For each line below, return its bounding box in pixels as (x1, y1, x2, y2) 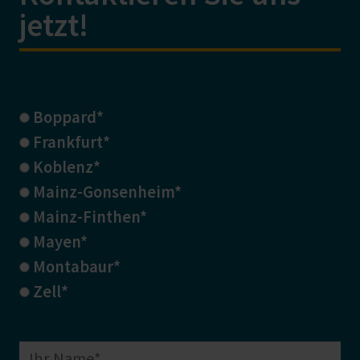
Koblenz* (33, 157, 100, 178)
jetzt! (19, 5, 88, 46)
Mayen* (33, 231, 88, 253)
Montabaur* (33, 256, 121, 278)
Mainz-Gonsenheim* (33, 182, 182, 203)
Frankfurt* (33, 132, 110, 153)
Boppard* (33, 107, 104, 129)
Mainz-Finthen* (33, 207, 147, 228)
